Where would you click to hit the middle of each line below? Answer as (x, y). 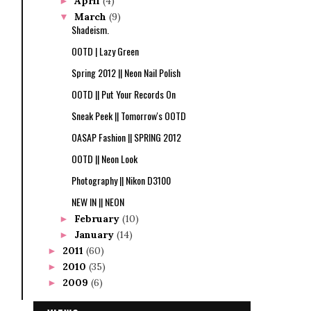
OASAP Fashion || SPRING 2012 (126, 137)
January (95, 235)
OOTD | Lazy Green (105, 51)
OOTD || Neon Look (104, 159)
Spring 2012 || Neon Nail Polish (126, 73)
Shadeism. (90, 30)
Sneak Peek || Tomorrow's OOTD (128, 116)
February (98, 219)
